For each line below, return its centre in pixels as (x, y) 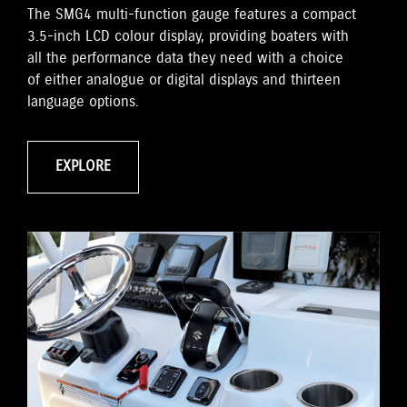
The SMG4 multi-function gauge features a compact (192, 15)
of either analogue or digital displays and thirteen (184, 81)
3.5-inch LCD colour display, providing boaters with (188, 37)
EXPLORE (83, 167)
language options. (83, 103)
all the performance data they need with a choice (185, 59)
